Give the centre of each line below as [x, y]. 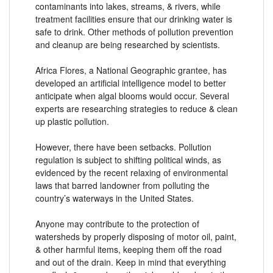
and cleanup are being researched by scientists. [128, 44]
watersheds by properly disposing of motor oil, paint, [136, 236]
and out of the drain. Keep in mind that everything [131, 262]
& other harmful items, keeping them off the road [129, 249]
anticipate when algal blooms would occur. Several [132, 95]
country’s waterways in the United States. [115, 198]
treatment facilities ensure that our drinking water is [134, 19]
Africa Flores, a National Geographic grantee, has [131, 70]
